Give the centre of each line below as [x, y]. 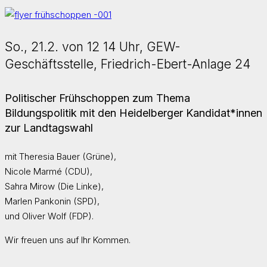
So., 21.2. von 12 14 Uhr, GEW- [93, 47]
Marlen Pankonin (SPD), [52, 201]
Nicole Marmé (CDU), [49, 171]
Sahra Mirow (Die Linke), [54, 186]
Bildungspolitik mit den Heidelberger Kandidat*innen [133, 113]
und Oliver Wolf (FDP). [49, 216]
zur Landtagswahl [49, 128]
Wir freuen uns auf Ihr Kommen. [68, 240]
